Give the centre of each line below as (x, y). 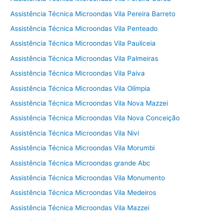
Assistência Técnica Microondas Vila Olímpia (81, 88)
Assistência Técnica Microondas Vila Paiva (78, 73)
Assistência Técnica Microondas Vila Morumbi (83, 148)
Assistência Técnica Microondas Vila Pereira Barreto (93, 14)
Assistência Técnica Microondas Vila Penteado (84, 28)
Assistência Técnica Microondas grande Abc (81, 163)
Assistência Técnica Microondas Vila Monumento (88, 178)
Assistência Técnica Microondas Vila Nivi (75, 133)
